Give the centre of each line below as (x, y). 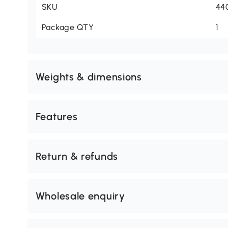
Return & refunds (77, 156)
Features (56, 117)
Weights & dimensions (89, 77)
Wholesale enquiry (80, 196)
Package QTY (68, 27)
